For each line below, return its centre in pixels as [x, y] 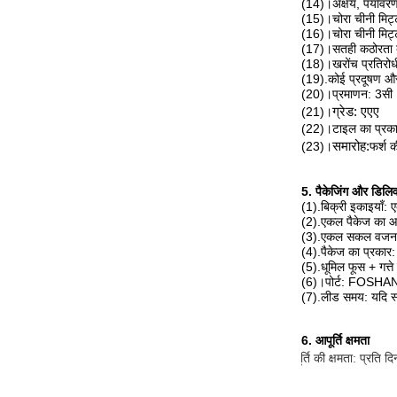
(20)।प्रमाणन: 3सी [347, 94]
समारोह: [351, 146]
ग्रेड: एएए [356, 112]
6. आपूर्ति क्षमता [335, 340]
